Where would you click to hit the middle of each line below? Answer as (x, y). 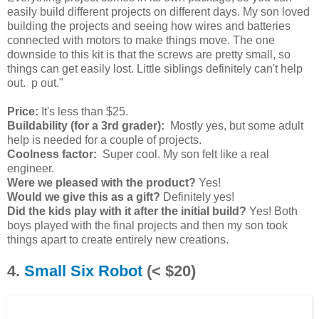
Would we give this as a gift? (84, 197)
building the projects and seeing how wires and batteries (149, 26)
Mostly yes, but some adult (234, 125)
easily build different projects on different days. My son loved (158, 11)
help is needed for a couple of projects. (104, 140)
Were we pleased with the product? (103, 182)
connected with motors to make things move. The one (141, 40)
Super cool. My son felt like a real (183, 154)
